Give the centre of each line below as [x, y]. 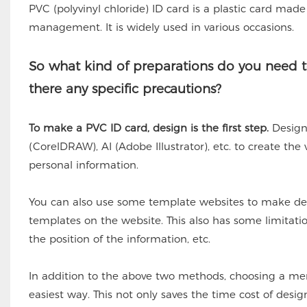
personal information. [83, 164]
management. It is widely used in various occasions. [161, 27]
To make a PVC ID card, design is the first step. [148, 127]
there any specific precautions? [125, 88]
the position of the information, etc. [119, 238]
